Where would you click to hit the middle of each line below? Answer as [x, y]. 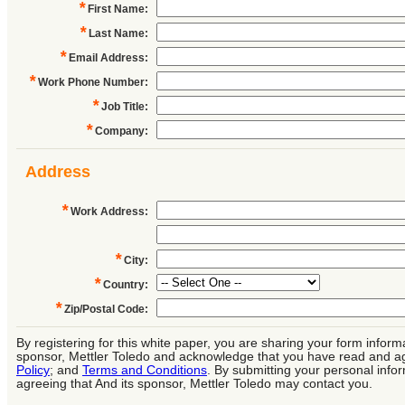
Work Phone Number [91, 82]
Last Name [117, 33]
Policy [33, 370]
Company [120, 131]
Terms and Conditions [145, 370]
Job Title [123, 107]
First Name [116, 9]
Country [124, 285]
